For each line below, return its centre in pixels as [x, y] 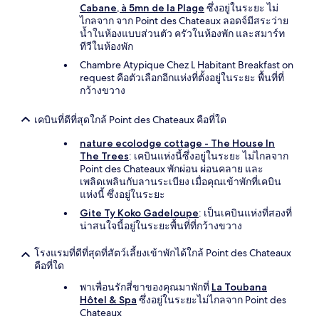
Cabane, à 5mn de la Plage [142, 8]
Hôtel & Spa [108, 300]
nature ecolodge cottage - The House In [177, 143]
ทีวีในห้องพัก [106, 46]
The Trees [104, 156]
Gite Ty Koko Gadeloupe [139, 213]
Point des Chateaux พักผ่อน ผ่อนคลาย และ [172, 169]
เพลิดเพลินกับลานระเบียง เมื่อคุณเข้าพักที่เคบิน [181, 182]
